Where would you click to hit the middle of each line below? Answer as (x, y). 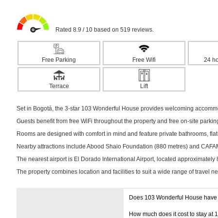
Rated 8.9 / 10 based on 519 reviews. (102, 30)
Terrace (59, 86)
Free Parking (59, 60)
